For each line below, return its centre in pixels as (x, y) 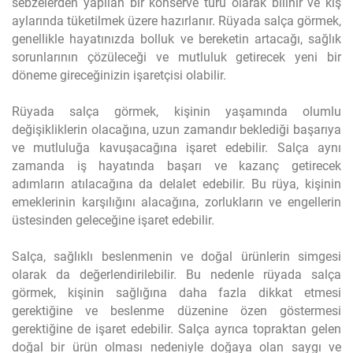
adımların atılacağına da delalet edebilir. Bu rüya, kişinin (176, 184)
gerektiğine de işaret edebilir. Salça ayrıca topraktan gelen (176, 329)
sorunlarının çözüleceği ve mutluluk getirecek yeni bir (176, 57)
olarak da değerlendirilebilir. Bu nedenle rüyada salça (176, 275)
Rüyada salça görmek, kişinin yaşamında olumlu (176, 111)
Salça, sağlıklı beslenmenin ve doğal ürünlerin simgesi (176, 256)
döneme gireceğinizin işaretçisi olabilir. (119, 75)
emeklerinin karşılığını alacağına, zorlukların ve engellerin (176, 202)
